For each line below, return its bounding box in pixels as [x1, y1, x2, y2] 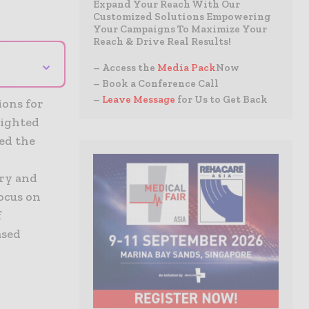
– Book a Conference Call [93, 77, 219, 90]
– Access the [93, 61, 157, 74]
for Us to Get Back [177, 93, 268, 106]
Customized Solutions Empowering [93, 10, 270, 23]
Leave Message [100, 93, 177, 106]
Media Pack [157, 61, 216, 74]
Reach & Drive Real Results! [93, 35, 231, 48]
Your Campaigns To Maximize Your [93, 23, 267, 35]
